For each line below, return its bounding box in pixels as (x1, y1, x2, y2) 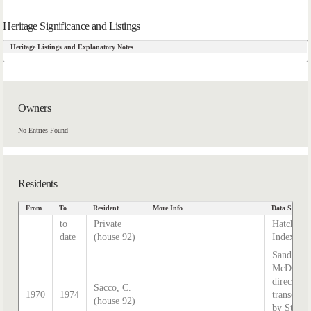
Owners (18, 101, 51, 115)
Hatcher (272, 218, 303, 229)
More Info (153, 203, 183, 212)
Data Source (271, 203, 308, 212)
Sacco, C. (94, 282, 132, 293)
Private (94, 218, 122, 229)
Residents (18, 177, 58, 191)
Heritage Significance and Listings (3, 19, 140, 33)
